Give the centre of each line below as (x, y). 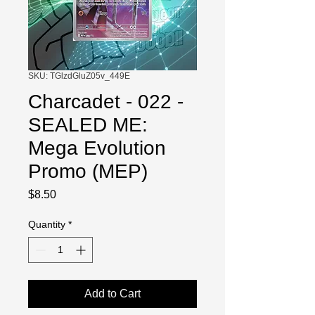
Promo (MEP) (88, 171)
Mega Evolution (97, 148)
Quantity (47, 224)
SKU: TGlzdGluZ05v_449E (79, 76)
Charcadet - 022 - (106, 102)
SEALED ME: (88, 125)
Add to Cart (112, 294)
